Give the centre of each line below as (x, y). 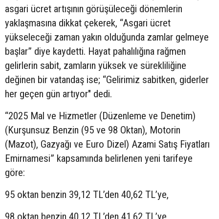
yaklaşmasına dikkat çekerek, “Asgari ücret (88, 23)
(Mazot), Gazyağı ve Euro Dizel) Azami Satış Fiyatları (107, 144)
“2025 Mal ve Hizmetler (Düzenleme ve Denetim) (100, 116)
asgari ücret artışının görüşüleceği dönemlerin (94, 9)
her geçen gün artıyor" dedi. (58, 94)
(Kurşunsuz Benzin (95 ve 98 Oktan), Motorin (93, 130)
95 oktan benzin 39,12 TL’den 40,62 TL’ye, (87, 194)
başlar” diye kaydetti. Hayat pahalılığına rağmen (95, 51)
